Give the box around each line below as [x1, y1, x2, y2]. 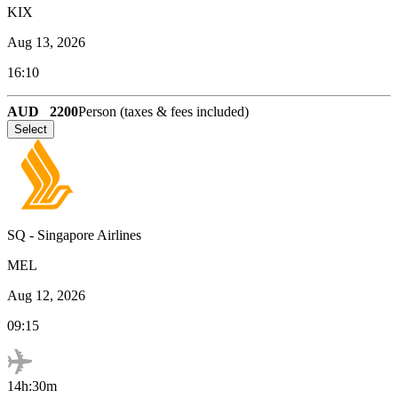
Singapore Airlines [37, 227, 141, 243]
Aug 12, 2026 [7, 287, 85, 303]
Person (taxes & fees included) [78, 103, 249, 119]
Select [14, 122, 47, 136]
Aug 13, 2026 [7, 34, 85, 50]
